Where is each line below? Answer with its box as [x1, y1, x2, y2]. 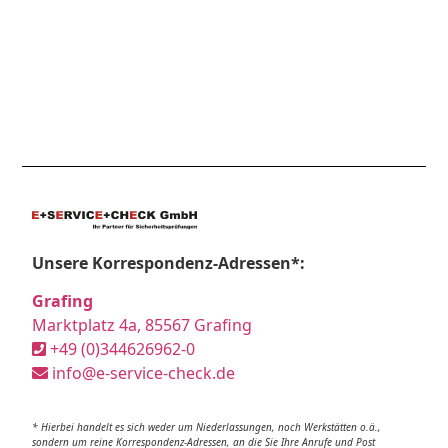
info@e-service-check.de [48, 362, 236, 385]
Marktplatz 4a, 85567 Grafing [32, 314, 253, 337]
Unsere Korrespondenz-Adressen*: [32, 252, 306, 275]
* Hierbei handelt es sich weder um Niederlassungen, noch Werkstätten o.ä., [32, 419, 382, 434]
